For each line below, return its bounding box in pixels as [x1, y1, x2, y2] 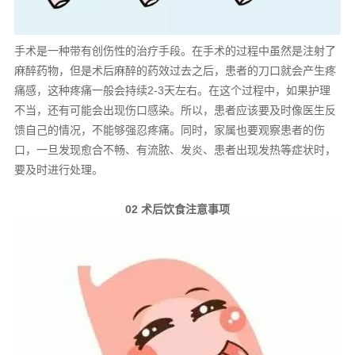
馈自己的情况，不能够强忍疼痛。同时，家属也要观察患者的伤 [13, 123, 325, 136]
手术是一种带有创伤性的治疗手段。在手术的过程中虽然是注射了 [13, 44, 336, 57]
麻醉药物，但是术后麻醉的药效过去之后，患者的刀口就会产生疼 [13, 63, 336, 77]
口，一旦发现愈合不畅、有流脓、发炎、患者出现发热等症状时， [13, 143, 336, 156]
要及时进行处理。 [13, 162, 103, 176]
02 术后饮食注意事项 [125, 202, 230, 216]
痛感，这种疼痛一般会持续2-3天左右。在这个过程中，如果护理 [13, 83, 330, 97]
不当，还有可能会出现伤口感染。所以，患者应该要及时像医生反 [13, 103, 336, 116]
